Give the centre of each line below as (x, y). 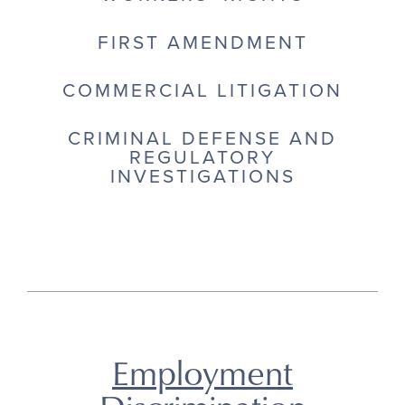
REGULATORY (202, 158)
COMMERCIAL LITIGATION (202, 91)
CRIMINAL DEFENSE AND (202, 139)
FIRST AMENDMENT (202, 43)
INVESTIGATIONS (202, 177)
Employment (202, 372)
